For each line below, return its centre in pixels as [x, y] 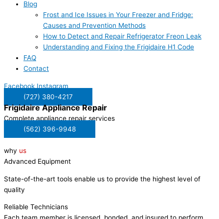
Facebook [19, 86]
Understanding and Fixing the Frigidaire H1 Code [119, 47]
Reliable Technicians [36, 207]
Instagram [53, 86]
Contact [36, 69]
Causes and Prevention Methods [94, 26]
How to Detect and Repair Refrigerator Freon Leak [122, 36]
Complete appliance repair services [59, 119]
